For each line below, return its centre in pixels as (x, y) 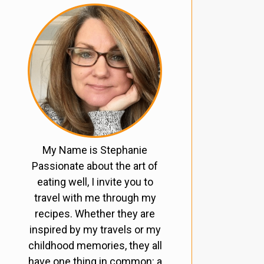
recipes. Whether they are (95, 214)
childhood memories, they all (95, 246)
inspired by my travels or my (95, 230)
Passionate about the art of (95, 166)
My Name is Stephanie (95, 150)
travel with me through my (95, 198)
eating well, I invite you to (95, 182)
